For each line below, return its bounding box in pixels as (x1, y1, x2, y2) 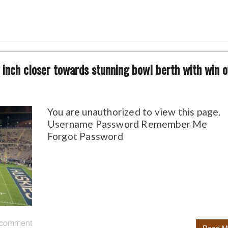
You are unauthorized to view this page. (47, 106, 221, 118)
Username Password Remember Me (47, 118, 216, 130)
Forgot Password (47, 130, 123, 142)
